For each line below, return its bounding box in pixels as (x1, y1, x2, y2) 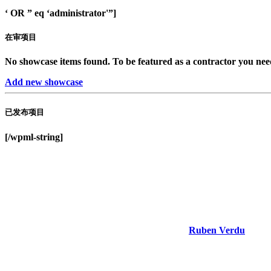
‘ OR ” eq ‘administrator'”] (5, 7, 116, 18)
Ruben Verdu (189, 224, 245, 235)
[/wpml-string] (5, 131, 63, 142)
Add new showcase (5, 77, 83, 88)
